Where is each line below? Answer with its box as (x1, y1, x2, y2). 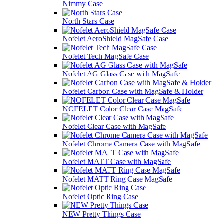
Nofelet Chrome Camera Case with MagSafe (62, 139, 200, 148)
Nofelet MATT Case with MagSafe (62, 157, 171, 165)
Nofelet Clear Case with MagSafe (62, 122, 166, 130)
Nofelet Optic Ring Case (62, 192, 138, 200)
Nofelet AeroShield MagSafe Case (62, 34, 168, 43)
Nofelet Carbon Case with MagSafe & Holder (62, 87, 203, 95)
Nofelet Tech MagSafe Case (62, 52, 149, 60)
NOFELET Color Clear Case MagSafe (62, 104, 182, 113)
